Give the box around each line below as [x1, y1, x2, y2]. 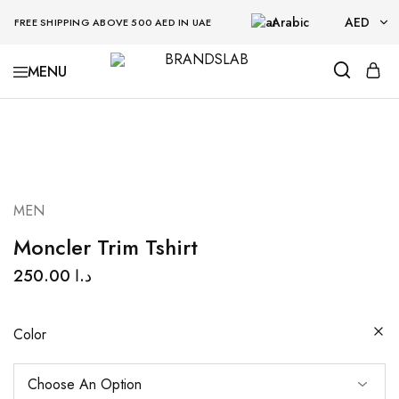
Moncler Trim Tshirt [13, 232, 198, 263]
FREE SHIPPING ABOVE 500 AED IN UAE [8, 15, 212, 29]
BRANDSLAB [77, 85, 161, 106]
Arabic [272, 12, 310, 31]
